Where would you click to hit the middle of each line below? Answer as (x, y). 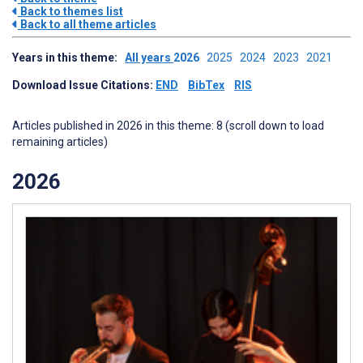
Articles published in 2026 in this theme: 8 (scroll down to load (168, 126)
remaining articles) (60, 142)
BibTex (206, 85)
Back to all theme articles (87, 24)
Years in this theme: (68, 58)
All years (149, 58)
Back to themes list (70, 11)
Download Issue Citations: (84, 85)
